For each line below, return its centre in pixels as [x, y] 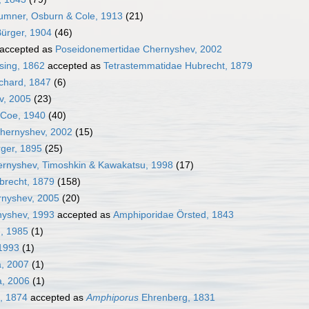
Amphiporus [112, 298]
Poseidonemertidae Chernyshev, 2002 [139, 49]
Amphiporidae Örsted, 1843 [173, 215]
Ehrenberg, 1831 [177, 298]
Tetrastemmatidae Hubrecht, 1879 [178, 66]
